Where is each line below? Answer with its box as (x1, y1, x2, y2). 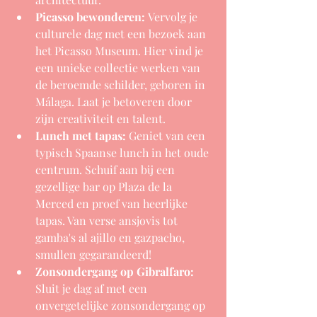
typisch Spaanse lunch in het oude (35, 144, 212, 160)
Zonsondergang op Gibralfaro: (35, 263, 194, 279)
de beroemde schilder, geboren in (35, 76, 208, 92)
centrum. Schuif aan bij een (35, 161, 178, 177)
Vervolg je (145, 8, 200, 24)
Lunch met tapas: (35, 127, 126, 143)
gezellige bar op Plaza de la (35, 178, 175, 194)
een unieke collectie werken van (35, 59, 203, 75)
